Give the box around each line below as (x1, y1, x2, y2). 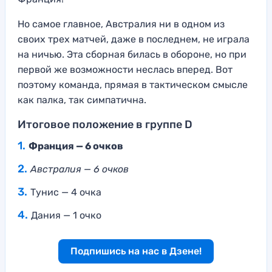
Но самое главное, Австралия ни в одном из (18, 18, 225, 30)
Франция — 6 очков (29, 140, 123, 152)
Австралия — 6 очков (30, 163, 129, 175)
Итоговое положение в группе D (18, 117, 192, 131)
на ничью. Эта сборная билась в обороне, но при (18, 48, 246, 60)
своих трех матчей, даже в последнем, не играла (18, 33, 250, 45)
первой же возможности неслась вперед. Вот (18, 63, 233, 75)
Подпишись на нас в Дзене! (70, 245, 202, 257)
